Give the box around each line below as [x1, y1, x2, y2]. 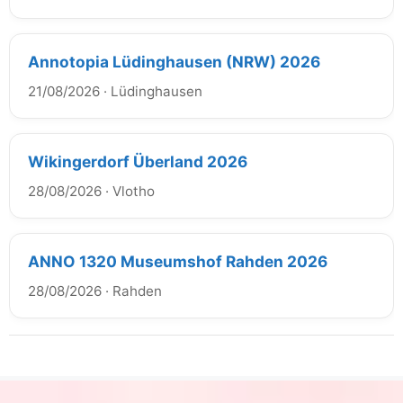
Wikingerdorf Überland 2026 [28, 152, 247, 171]
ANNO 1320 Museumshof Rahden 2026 [28, 252, 327, 271]
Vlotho [112, 183, 155, 200]
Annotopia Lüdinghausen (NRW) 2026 [28, 52, 320, 71]
